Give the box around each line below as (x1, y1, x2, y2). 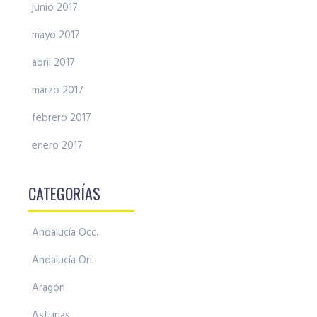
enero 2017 (32, 137, 83, 155)
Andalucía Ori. (32, 252, 94, 270)
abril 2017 (32, 54, 75, 72)
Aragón (32, 279, 65, 297)
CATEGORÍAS (28, 182, 100, 205)
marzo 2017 (32, 82, 83, 100)
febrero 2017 (32, 110, 91, 127)
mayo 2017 (32, 27, 80, 45)
